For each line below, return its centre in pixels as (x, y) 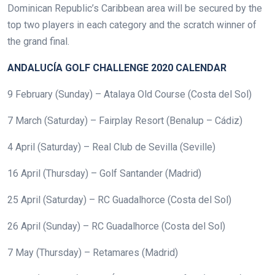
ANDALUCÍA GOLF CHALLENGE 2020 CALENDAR (117, 68)
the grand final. (38, 41)
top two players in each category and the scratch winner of (132, 25)
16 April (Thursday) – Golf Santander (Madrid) (104, 173)
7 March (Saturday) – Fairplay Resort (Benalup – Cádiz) (125, 120)
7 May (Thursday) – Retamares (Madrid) (93, 252)
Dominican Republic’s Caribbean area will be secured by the (135, 8)
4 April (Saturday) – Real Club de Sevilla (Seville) (111, 147)
